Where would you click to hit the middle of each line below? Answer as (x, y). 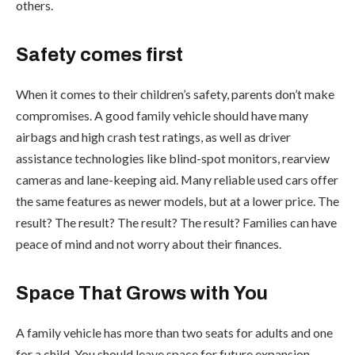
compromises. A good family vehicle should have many (162, 115)
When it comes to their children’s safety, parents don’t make (175, 94)
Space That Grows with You (142, 294)
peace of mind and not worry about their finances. (149, 243)
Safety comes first (99, 54)
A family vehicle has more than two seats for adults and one (174, 333)
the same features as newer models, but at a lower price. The (177, 200)
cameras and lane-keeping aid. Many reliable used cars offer (177, 179)
